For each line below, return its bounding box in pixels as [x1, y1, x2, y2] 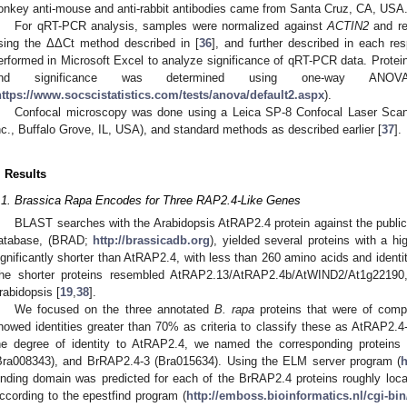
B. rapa [213, 303, 254, 317]
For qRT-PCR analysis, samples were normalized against [15, 18, 327, 33]
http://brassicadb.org [93, 233, 211, 248]
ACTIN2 [326, 18, 369, 33]
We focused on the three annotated [15, 303, 214, 317]
